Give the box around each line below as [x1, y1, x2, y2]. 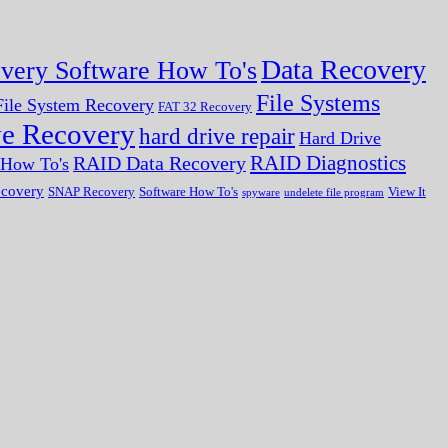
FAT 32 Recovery [158, 98, 252, 114]
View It [388, 183, 426, 199]
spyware [242, 186, 280, 198]
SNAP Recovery [48, 183, 135, 199]
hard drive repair [139, 123, 295, 149]
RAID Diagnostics [250, 151, 406, 174]
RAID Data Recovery [73, 152, 246, 174]
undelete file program [284, 186, 384, 198]
